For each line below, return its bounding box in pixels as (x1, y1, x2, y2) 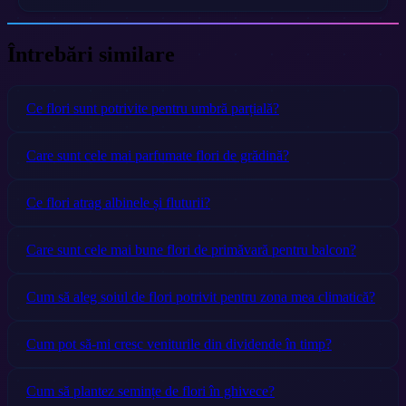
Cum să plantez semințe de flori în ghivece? (26, 382, 275, 399)
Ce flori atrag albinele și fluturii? (26, 194, 210, 210)
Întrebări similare (7, 42, 175, 66)
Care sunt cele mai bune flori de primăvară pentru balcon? (26, 241, 356, 257)
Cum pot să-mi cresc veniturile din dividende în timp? (26, 335, 332, 352)
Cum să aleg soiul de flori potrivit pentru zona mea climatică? (26, 288, 375, 304)
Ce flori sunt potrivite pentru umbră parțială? (26, 100, 279, 116)
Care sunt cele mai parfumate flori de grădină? (26, 147, 289, 163)
